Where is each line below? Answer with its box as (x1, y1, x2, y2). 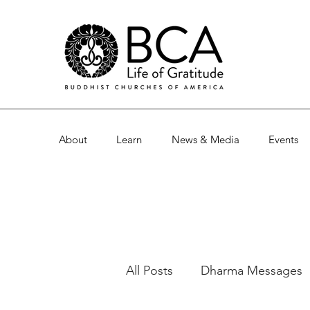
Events (268, 133, 298, 146)
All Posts (126, 262, 173, 278)
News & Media (171, 133, 239, 146)
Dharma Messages (201, 262, 302, 278)
